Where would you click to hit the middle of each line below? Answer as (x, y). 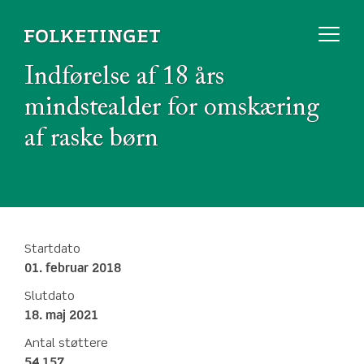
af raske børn (91, 139)
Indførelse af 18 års (124, 77)
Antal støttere (66, 344)
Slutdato (50, 297)
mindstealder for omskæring (172, 108)
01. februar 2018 (73, 269)
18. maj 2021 (61, 316)
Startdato (52, 249)
